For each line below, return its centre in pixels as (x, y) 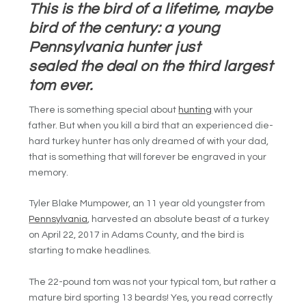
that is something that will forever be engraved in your (148, 157)
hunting (195, 110)
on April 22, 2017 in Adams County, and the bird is (137, 235)
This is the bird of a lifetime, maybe (151, 10)
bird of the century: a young (124, 29)
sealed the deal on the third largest (151, 67)
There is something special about (104, 110)
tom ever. (61, 86)
